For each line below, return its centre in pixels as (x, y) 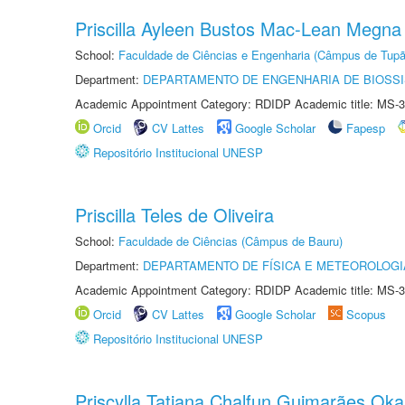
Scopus (366, 314)
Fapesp (366, 128)
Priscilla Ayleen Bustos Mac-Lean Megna (238, 28)
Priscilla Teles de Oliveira (174, 215)
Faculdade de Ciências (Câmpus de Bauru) (231, 241)
